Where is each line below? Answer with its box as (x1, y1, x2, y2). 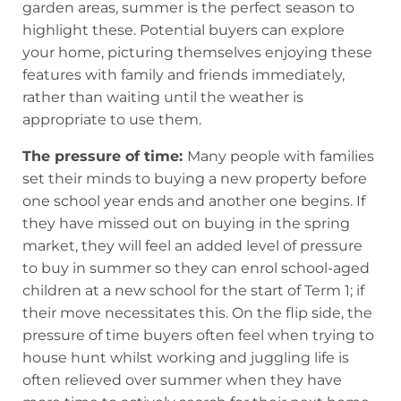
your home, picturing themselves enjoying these (22, 43, 372, 61)
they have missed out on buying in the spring (22, 214, 350, 232)
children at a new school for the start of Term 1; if (22, 281, 364, 299)
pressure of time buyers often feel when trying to (22, 326, 374, 344)
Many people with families (187, 147, 374, 165)
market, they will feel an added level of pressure (22, 236, 363, 254)
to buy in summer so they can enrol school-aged (22, 259, 370, 277)
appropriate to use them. (22, 110, 201, 128)
